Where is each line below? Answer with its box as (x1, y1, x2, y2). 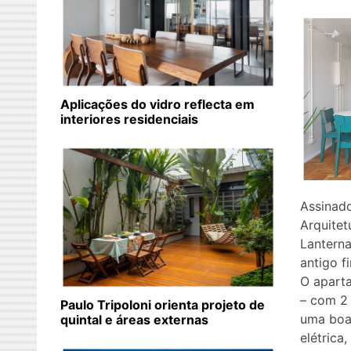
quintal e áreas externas (60, 312, 208, 328)
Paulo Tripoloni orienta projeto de (60, 297, 265, 313)
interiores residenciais (60, 111, 198, 128)
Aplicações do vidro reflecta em (60, 96, 255, 113)
